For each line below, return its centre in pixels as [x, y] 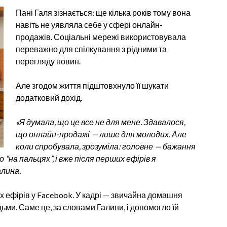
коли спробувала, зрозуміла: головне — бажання [106, 146]
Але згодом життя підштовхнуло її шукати [92, 85]
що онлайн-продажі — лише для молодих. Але [101, 134]
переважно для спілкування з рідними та [91, 49]
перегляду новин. [48, 61]
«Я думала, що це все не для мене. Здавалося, [101, 122]
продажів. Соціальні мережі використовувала [101, 37]
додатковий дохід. [49, 98]
